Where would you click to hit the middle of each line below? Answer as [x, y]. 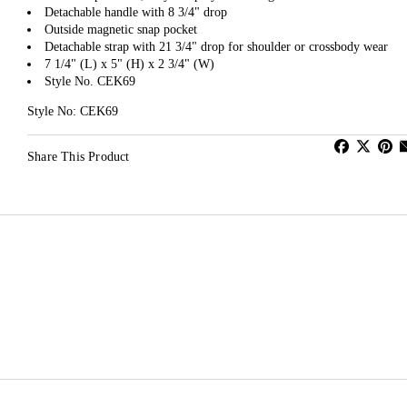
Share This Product [79, 157]
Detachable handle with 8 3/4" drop [136, 13]
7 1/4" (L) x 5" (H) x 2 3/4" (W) [129, 65]
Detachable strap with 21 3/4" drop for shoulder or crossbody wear [216, 47]
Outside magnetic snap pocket [121, 30]
